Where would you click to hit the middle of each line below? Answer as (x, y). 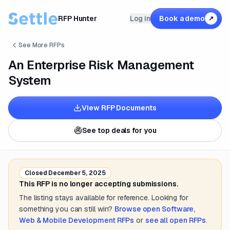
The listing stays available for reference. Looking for (104, 198)
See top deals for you (119, 130)
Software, (179, 209)
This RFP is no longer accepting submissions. (99, 184)
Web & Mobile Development (67, 220)
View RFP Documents (119, 108)
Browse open (138, 209)
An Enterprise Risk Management (101, 65)
